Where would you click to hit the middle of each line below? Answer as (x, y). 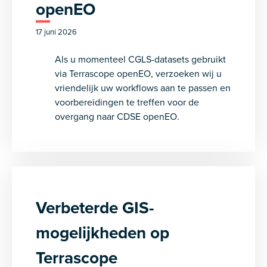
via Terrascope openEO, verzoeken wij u (138, 73)
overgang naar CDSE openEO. (117, 116)
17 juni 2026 (56, 32)
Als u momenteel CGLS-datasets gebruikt (140, 59)
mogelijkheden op (103, 232)
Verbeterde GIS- (95, 207)
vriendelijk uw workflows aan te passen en (143, 88)
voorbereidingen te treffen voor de (127, 102)
